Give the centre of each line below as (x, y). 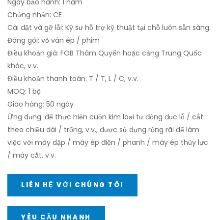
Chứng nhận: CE (35, 15)
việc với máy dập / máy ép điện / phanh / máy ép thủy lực (108, 142)
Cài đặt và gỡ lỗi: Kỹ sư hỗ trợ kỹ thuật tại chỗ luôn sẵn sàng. (109, 27)
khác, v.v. (23, 66)
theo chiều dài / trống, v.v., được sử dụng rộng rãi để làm (103, 130)
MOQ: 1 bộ (24, 91)
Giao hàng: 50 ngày (41, 104)
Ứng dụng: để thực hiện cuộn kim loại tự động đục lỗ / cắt (105, 117)
